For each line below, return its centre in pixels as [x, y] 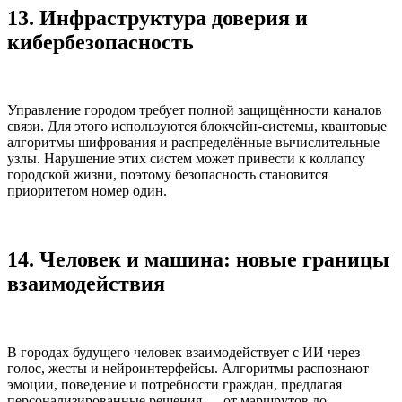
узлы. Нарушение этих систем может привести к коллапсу [186, 159]
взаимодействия [86, 284]
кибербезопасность [100, 42]
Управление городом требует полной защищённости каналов [195, 110]
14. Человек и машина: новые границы [198, 260]
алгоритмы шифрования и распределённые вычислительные [193, 143]
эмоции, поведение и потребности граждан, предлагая [175, 385]
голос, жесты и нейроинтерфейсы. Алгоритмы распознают [188, 369]
